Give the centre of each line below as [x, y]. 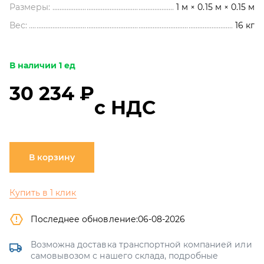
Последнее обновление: [84, 219]
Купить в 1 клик [43, 193]
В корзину [52, 157]
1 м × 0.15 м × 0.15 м [215, 7]
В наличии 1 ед [43, 65]
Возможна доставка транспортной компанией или [141, 245]
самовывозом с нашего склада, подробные [125, 256]
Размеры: [30, 7]
